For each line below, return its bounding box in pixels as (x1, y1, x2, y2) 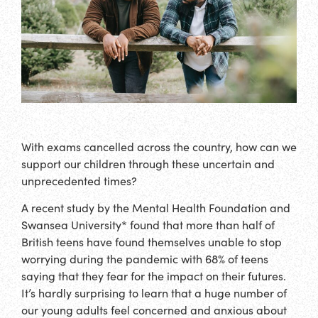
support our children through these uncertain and (21, 155, 275, 171)
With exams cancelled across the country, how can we (21, 138, 297, 154)
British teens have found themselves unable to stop (21, 234, 282, 250)
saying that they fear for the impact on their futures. (21, 268, 286, 284)
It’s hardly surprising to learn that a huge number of (21, 285, 287, 301)
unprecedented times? (21, 172, 137, 188)
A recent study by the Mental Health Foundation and (21, 200, 290, 216)
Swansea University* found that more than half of (21, 217, 275, 233)
